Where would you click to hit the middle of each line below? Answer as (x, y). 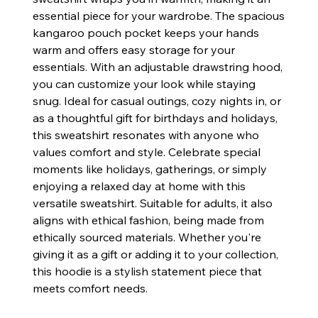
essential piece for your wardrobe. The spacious (158, 16)
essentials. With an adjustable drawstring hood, (157, 67)
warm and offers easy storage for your (133, 50)
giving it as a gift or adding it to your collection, (155, 254)
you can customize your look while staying (144, 84)
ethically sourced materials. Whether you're (147, 237)
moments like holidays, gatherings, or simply (149, 169)
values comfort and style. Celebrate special (146, 152)
